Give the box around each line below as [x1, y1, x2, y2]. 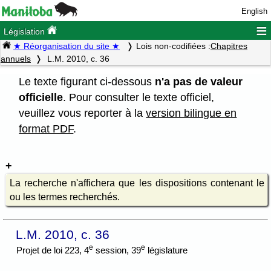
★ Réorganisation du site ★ [13, 41, 120, 51]
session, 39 [93, 245, 142, 256]
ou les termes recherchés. [9, 191, 120, 202]
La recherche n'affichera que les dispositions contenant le [9, 177, 265, 188]
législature [145, 245, 188, 256]
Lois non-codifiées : [136, 41, 211, 51]
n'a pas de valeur [155, 75, 243, 88]
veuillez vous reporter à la [19, 106, 146, 119]
